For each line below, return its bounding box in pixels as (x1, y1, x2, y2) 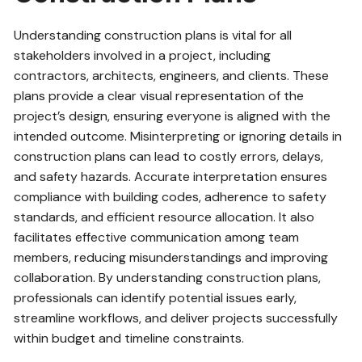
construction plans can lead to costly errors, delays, (14, 148, 324, 166)
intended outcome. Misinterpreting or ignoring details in (14, 128, 343, 145)
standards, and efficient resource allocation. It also (14, 208, 315, 226)
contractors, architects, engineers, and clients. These (14, 67, 330, 85)
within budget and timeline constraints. (14, 330, 245, 347)
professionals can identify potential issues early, (14, 289, 297, 307)
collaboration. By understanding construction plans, (14, 269, 322, 287)
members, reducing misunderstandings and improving (14, 249, 329, 267)
